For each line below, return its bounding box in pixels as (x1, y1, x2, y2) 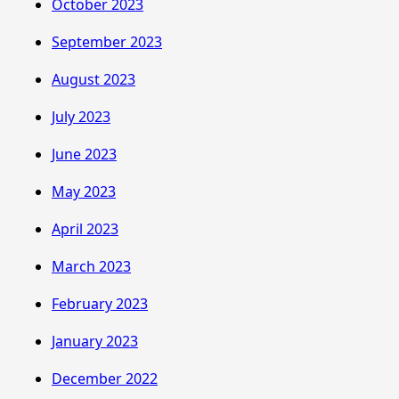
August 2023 (52, 69, 135, 89)
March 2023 (52, 256, 131, 276)
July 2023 (52, 106, 110, 126)
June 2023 (52, 143, 117, 164)
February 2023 (52, 293, 148, 313)
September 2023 (52, 31, 162, 52)
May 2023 (52, 181, 116, 201)
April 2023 (52, 218, 118, 239)
